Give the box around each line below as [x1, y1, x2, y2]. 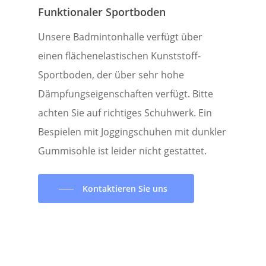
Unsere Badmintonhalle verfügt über [38, 30, 202, 43]
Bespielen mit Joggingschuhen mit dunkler [38, 125, 226, 138]
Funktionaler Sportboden [38, 4, 166, 19]
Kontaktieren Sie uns [83, 182, 168, 194]
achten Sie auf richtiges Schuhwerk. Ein [38, 106, 212, 119]
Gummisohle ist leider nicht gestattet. [38, 144, 207, 157]
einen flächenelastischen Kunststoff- [38, 49, 201, 62]
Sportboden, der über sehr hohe [38, 68, 184, 81]
